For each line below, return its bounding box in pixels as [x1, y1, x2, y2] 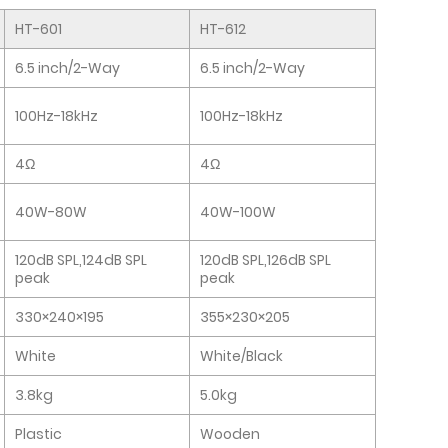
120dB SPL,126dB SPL [200, 249, 331, 270]
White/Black [200, 345, 283, 366]
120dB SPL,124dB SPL [15, 249, 147, 270]
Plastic [15, 423, 62, 444]
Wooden [200, 423, 260, 444]
